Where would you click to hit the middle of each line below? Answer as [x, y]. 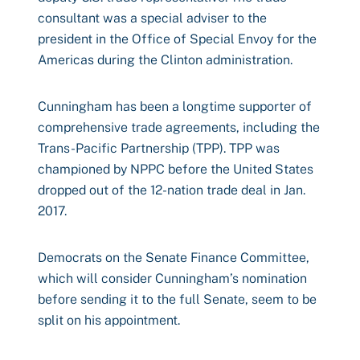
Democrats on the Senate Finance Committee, [174, 258]
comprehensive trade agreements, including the [179, 127]
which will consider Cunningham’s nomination [172, 278]
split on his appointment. [109, 320]
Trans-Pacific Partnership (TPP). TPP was [159, 148]
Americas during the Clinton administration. [165, 60]
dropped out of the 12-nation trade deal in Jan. [172, 190]
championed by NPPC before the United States [176, 169]
